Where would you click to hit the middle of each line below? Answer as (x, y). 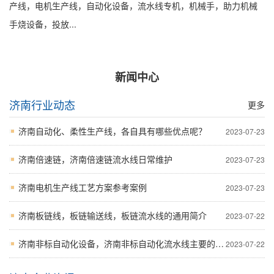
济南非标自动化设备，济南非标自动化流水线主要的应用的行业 (117, 243)
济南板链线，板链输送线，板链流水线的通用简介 (113, 215)
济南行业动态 (42, 104)
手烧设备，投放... (43, 24)
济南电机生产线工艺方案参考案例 (83, 187)
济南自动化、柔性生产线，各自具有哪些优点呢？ (113, 131)
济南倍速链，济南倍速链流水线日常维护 (95, 159)
